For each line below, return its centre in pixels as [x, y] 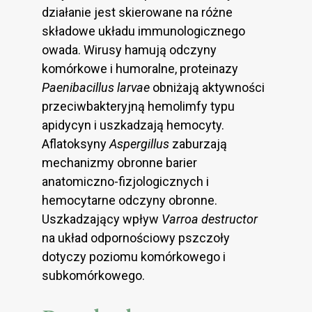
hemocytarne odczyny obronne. [130, 200]
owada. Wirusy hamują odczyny [129, 49]
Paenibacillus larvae [96, 87]
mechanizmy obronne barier [119, 162]
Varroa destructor [210, 219]
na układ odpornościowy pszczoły [136, 237]
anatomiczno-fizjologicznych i [125, 181]
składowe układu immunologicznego [143, 31]
